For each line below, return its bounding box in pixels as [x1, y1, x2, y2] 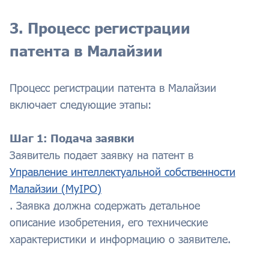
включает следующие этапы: [10, 98, 151, 112]
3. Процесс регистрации [10, 19, 190, 37]
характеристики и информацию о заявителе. [10, 232, 231, 246]
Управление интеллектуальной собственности [10, 165, 235, 179]
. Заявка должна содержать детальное [10, 199, 200, 213]
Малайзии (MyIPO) [10, 182, 101, 196]
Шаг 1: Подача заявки [10, 131, 134, 145]
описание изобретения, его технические [10, 216, 208, 229]
